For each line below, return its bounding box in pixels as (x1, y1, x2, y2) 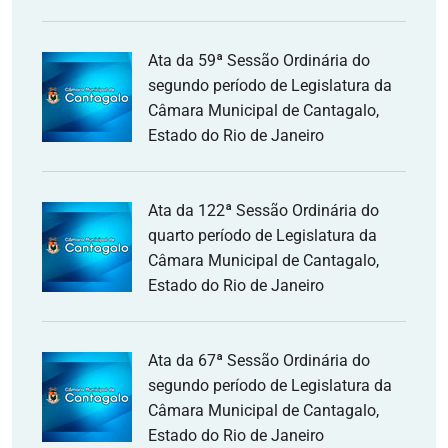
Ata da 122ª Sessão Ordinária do (148, 201, 379, 220)
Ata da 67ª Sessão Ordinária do (148, 351, 370, 370)
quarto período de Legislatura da (148, 226, 377, 245)
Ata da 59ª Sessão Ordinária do (148, 51, 370, 70)
